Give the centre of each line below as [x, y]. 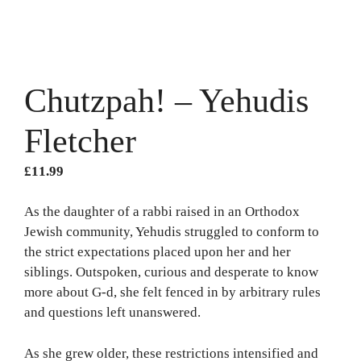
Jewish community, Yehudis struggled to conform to [172, 232]
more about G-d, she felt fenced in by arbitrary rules [172, 293]
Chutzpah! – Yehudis [166, 100]
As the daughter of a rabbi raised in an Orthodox [162, 212]
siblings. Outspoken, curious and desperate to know [171, 272]
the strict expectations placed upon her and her [158, 252]
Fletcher [80, 141]
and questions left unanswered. [112, 313]
